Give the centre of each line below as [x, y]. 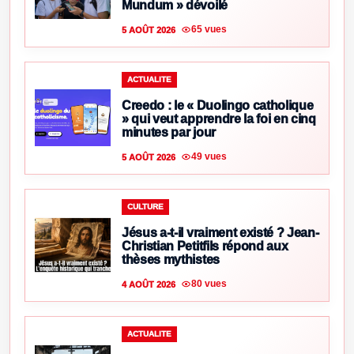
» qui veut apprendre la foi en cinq [219, 119]
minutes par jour [169, 132]
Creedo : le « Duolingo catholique [218, 105]
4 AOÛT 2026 [149, 284]
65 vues [209, 30]
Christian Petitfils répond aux [205, 246]
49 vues [209, 157]
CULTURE [145, 206]
